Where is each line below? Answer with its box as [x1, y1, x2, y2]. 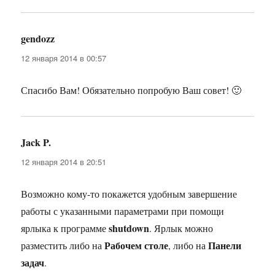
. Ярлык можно [149, 222, 214, 235]
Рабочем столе [104, 238, 169, 253]
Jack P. [21, 135, 52, 150]
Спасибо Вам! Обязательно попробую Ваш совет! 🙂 [21, 83, 242, 97]
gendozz [21, 31, 55, 46]
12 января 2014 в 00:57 [21, 52, 107, 64]
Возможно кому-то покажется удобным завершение [21, 187, 238, 201]
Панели [208, 238, 242, 253]
